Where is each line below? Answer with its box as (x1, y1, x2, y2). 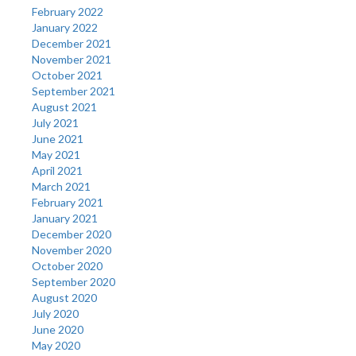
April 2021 (32, 163, 83, 177)
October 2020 (32, 258, 103, 273)
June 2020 (32, 322, 83, 336)
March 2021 (32, 179, 91, 193)
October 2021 (32, 68, 103, 82)
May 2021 (32, 147, 80, 161)
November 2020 (32, 242, 111, 257)
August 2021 (32, 99, 97, 114)
